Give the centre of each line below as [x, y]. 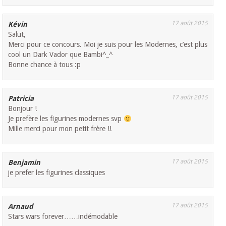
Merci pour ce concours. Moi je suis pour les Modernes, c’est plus [108, 45]
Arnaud [21, 207]
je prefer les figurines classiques [57, 173]
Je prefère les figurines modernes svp [66, 119]
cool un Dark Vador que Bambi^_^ [61, 55]
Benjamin [24, 163]
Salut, [17, 35]
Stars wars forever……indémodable [63, 217]
